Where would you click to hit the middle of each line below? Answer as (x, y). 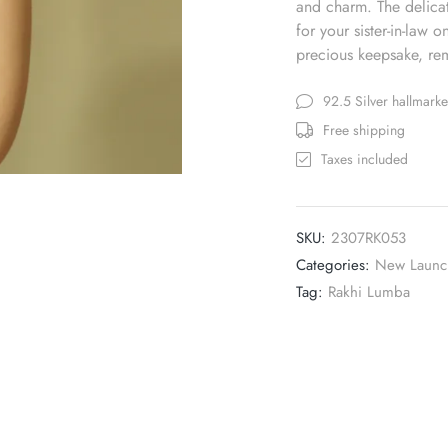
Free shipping (364, 130)
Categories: (335, 264)
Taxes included (364, 159)
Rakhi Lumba (369, 291)
